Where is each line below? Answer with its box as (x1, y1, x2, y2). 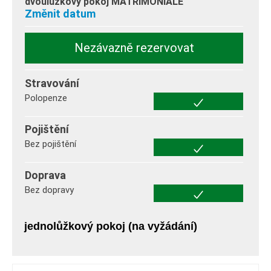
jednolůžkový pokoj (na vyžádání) (24, 220, 197, 232)
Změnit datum (25, 7, 96, 20)
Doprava (25, 168, 66, 181)
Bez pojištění (25, 138, 76, 149)
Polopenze (25, 92, 67, 103)
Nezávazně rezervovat (74, 40, 194, 55)
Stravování (25, 76, 79, 90)
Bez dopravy (25, 184, 74, 195)
